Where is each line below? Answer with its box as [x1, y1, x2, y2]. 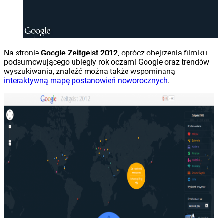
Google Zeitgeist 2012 [41, 48, 118, 57]
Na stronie [4, 48, 41, 57]
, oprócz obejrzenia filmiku [118, 48, 207, 57]
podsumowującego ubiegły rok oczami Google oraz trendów [4, 57, 209, 67]
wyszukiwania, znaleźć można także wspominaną [4, 66, 175, 76]
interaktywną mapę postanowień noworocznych [4, 75, 168, 85]
